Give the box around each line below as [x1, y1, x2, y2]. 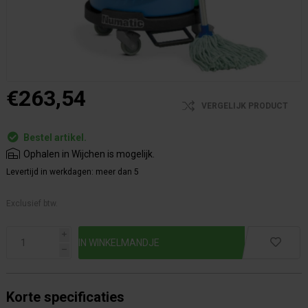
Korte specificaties [6, 289, 124, 305]
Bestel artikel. [23, 132, 87, 143]
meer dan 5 [96, 167, 139, 177]
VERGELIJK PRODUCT [201, 101, 288, 111]
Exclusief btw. [6, 199, 58, 208]
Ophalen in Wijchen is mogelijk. [23, 148, 155, 159]
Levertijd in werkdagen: [6, 167, 93, 177]
